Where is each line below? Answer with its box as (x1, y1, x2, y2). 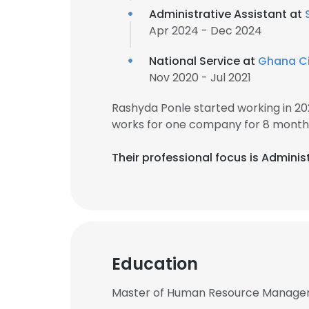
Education (112, 252, 198, 275)
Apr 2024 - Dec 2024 (149, 23, 262, 39)
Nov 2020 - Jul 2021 (149, 70, 251, 86)
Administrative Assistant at (149, 6, 305, 22)
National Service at (149, 53, 258, 69)
